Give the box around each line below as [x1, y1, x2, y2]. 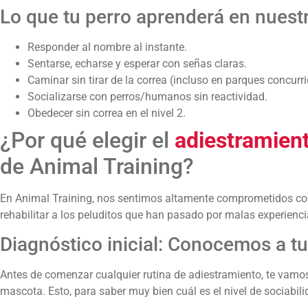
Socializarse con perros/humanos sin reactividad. [27, 90, 267, 104]
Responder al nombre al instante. [27, 41, 187, 54]
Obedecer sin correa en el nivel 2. [27, 107, 186, 120]
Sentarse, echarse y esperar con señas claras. [27, 57, 247, 71]
